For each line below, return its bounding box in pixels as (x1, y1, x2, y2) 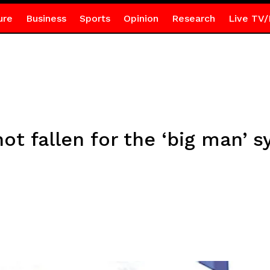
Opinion (123, 13, 159, 24)
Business (25, 13, 66, 24)
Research (171, 13, 215, 24)
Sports (79, 13, 110, 24)
